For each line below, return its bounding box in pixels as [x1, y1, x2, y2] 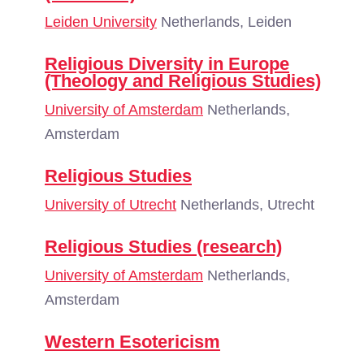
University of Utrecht [45, 197, 176, 213]
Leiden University [45, 14, 157, 30]
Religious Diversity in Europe [45, 54, 289, 74]
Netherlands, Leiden [157, 14, 292, 30]
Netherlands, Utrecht [176, 197, 314, 213]
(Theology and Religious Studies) [45, 71, 321, 91]
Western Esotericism [45, 331, 220, 352]
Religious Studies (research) [45, 236, 282, 257]
